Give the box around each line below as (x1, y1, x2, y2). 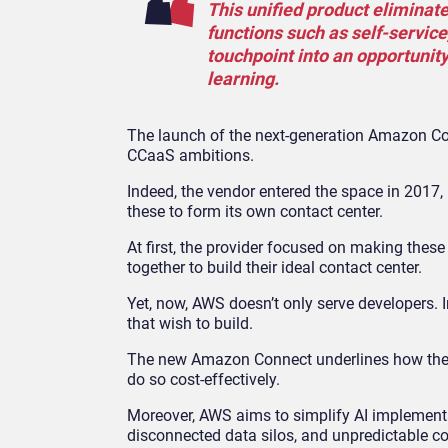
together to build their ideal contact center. (127, 258, 422, 278)
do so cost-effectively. (127, 370, 280, 390)
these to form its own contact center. (127, 202, 383, 222)
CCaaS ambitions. (127, 146, 254, 166)
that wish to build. (127, 314, 253, 334)
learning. (207, 68, 279, 90)
